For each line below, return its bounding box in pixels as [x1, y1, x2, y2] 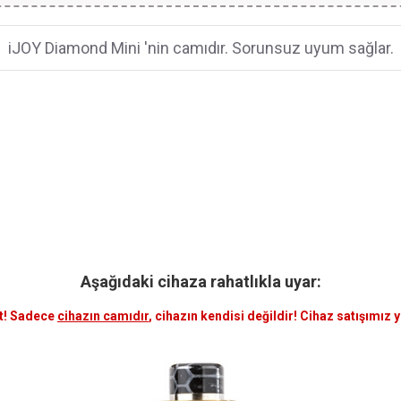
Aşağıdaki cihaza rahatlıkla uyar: [80, 272, 321, 291]
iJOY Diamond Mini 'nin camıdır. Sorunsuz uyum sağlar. [7, 38, 394, 57]
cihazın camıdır [57, 309, 149, 323]
